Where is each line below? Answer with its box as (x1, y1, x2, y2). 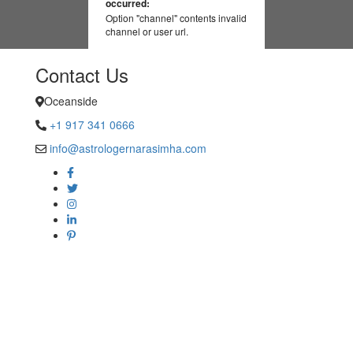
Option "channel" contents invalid (106, 11, 247, 24)
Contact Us (35, 61, 128, 88)
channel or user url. (106, 24, 188, 38)
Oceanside (43, 93, 98, 109)
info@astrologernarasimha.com (50, 140, 206, 156)
